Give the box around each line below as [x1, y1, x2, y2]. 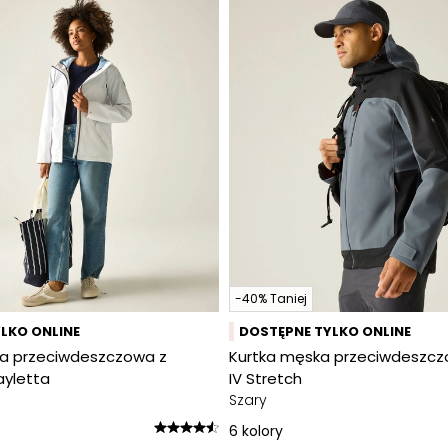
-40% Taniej [235, 290, 307, 307]
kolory [242, 421, 283, 441]
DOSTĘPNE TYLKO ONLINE [239, 322, 411, 341]
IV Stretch [229, 368, 302, 389]
